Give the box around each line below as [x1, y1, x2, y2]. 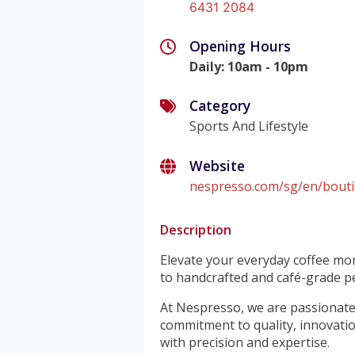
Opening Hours [189, 36, 292, 55]
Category [189, 96, 251, 116]
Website [189, 156, 246, 176]
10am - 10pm [227, 57, 309, 75]
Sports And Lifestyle [189, 117, 309, 136]
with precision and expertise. [160, 334, 330, 352]
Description [160, 221, 231, 239]
